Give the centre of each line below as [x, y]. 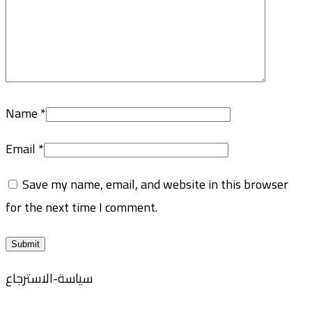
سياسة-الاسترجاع [49, 279]
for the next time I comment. [81, 208]
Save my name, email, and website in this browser [155, 185]
